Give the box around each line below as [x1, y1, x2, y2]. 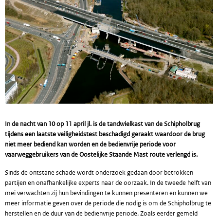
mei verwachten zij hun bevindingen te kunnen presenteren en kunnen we [5, 189, 208, 197]
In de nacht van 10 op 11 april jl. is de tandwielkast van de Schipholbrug [5, 120, 200, 128]
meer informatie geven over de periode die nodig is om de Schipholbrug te [5, 199, 211, 207]
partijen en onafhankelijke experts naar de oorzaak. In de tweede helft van [5, 179, 211, 187]
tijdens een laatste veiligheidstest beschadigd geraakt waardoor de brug [5, 130, 205, 138]
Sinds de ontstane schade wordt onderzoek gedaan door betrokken [5, 168, 193, 177]
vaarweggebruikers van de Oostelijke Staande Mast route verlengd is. [5, 150, 198, 159]
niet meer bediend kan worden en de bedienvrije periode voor [5, 140, 176, 148]
